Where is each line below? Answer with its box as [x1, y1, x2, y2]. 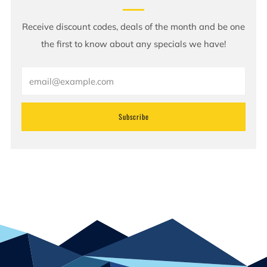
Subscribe [118, 111, 149, 122]
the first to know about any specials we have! [41, 38, 226, 50]
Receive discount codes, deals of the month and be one [22, 21, 245, 33]
